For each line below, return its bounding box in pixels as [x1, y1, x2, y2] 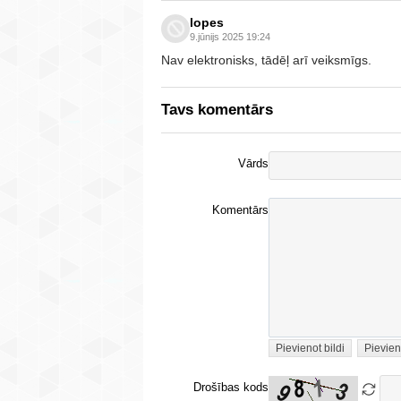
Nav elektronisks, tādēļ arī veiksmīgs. [161, 52, 371, 67]
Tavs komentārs [161, 100, 273, 118]
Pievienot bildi [276, 341, 345, 354]
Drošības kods [193, 380, 269, 394]
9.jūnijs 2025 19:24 [190, 30, 270, 42]
